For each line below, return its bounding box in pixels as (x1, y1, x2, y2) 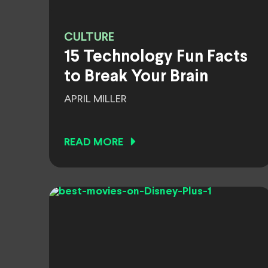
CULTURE (64, 32, 114, 43)
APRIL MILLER (64, 94, 127, 105)
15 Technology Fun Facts (64, 50, 248, 65)
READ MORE (64, 138, 123, 148)
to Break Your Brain (64, 69, 208, 85)
